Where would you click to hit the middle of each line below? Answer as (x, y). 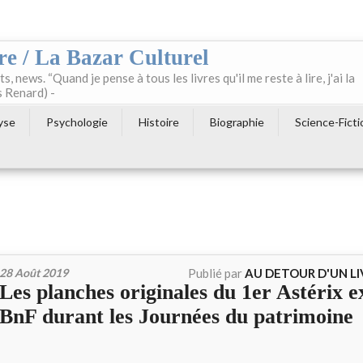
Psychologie (77, 122)
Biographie (237, 122)
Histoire (159, 122)
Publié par (216, 273)
